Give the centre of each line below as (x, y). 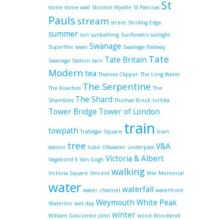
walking (128, 171)
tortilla (161, 100)
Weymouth (115, 202)
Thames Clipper (118, 74)
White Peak (157, 202)
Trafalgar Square (101, 131)
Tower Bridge (73, 111)
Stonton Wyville (112, 7)
